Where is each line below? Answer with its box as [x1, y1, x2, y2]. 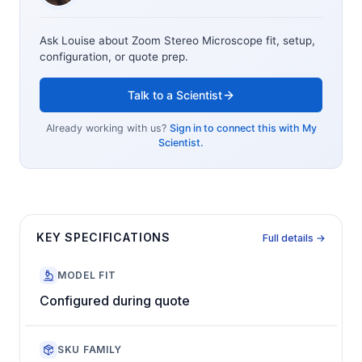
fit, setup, [263, 34, 315, 48]
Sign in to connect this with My [169, 122, 317, 135]
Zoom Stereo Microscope [132, 34, 263, 48]
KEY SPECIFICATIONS [36, 229, 171, 244]
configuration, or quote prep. [40, 50, 188, 64]
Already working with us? [45, 122, 166, 135]
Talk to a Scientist [127, 88, 222, 103]
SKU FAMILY [57, 343, 123, 356]
